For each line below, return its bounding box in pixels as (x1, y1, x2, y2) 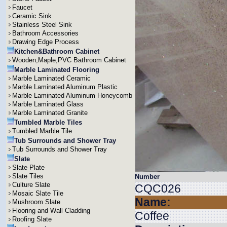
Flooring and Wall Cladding (12, 207, 90, 214)
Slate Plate (12, 164, 45, 171)
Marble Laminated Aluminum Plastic (12, 83, 118, 91)
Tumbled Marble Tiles (14, 119, 82, 126)
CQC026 (135, 182, 181, 195)
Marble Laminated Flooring (14, 66, 99, 73)
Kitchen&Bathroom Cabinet (14, 48, 99, 55)
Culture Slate (12, 181, 50, 188)
